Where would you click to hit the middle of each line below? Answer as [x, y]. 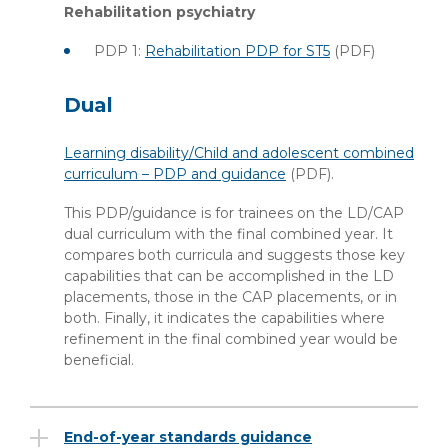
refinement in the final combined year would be [231, 339]
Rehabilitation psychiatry [159, 12]
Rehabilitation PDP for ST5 [237, 51]
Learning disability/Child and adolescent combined [239, 153]
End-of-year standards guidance [188, 437]
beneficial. [99, 360]
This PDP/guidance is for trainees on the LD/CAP [234, 213]
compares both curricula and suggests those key [234, 255]
